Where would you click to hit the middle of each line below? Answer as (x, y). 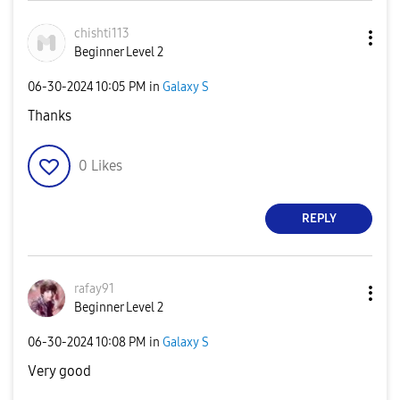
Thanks (50, 115)
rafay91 (94, 288)
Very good (59, 371)
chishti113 (102, 33)
